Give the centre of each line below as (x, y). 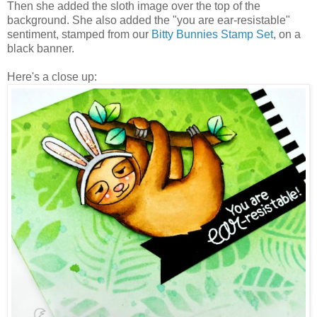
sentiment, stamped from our (79, 34)
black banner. (41, 48)
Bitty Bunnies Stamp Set (212, 34)
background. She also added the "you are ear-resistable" (149, 20)
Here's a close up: (52, 76)
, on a (287, 34)
